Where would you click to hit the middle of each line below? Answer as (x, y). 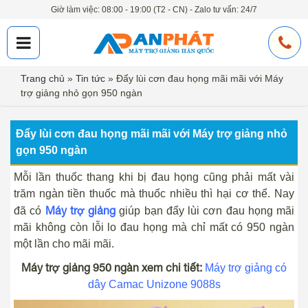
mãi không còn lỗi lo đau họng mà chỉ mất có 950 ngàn (154, 227)
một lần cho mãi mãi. (64, 244)
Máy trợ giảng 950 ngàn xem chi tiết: (112, 267)
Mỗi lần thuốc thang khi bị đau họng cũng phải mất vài (154, 177)
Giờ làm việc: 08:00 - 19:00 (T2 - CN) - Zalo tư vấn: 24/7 (154, 10)
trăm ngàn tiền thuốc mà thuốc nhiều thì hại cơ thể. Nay (154, 194)
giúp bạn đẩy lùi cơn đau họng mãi (205, 211)
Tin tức (90, 78)
